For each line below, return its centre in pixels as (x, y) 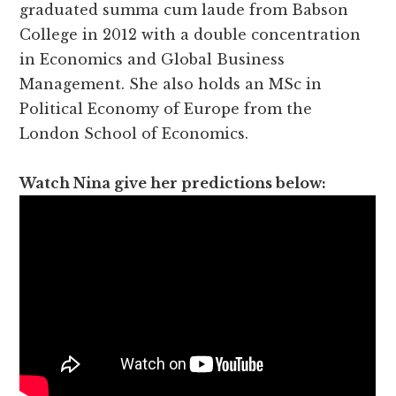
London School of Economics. (134, 134)
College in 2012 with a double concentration (190, 35)
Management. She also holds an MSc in (171, 84)
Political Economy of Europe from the (166, 109)
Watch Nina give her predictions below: (173, 183)
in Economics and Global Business (152, 60)
